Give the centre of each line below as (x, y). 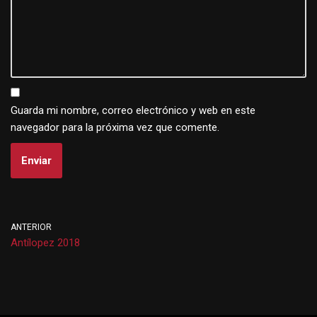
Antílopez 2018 (45, 243)
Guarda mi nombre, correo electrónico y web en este (133, 110)
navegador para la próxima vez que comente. (115, 127)
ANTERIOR (31, 227)
